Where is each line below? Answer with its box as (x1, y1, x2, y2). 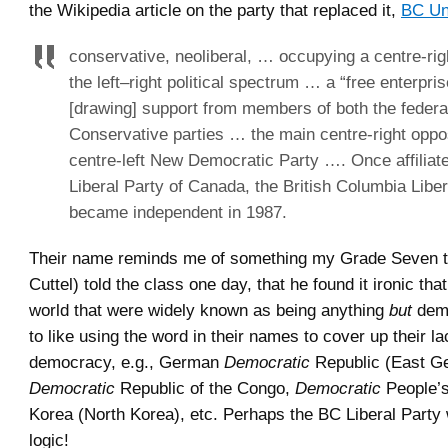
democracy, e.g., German (29, 352, 224, 373)
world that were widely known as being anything (29, 300, 389, 321)
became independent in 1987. (69, 202, 287, 223)
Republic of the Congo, (115, 378, 295, 399)
